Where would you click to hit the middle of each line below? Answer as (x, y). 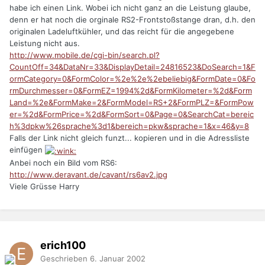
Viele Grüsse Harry (44, 186)
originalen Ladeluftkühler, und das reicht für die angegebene (122, 32)
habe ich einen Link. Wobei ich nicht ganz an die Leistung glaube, (130, 8)
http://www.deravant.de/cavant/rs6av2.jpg (88, 174)
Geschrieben (65, 258)
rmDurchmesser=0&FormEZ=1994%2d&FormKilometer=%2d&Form (131, 91)
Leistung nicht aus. (45, 43)
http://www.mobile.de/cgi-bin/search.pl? (85, 55)
